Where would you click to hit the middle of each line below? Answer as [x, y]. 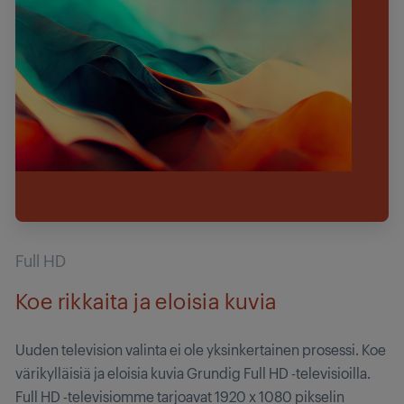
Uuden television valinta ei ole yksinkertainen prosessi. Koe [201, 349]
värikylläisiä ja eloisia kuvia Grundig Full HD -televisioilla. [193, 372]
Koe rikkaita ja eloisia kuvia [146, 300]
